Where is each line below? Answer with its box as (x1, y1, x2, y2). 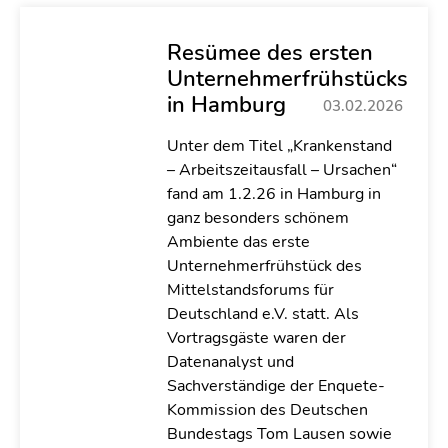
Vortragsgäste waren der (166, 327, 346, 349)
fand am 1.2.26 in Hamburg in (166, 183, 381, 205)
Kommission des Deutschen (166, 399, 368, 421)
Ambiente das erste (166, 231, 310, 253)
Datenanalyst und (166, 351, 294, 373)
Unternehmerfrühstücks (166, 63, 408, 94)
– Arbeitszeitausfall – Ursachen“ (166, 159, 397, 181)
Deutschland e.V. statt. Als (166, 303, 359, 325)
